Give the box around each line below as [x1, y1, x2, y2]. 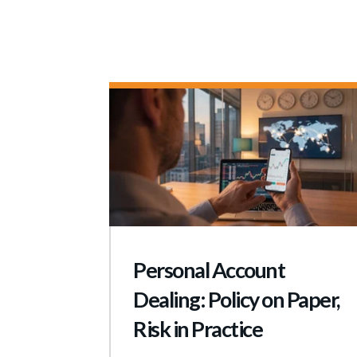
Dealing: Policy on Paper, [133, 285, 339, 312]
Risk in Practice [133, 315, 262, 342]
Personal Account [133, 256, 284, 283]
